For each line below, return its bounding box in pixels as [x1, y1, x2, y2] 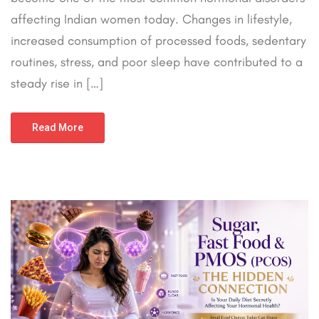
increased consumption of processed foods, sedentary [11, 32, 306, 48]
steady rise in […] [11, 75, 103, 91]
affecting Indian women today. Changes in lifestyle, [11, 11, 292, 27]
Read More [32, 121, 83, 133]
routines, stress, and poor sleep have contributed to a [11, 53, 303, 70]
